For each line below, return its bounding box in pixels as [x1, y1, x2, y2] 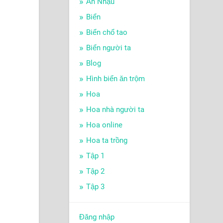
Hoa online [86, 120, 122, 130]
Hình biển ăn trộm [86, 74, 145, 84]
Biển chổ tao [86, 28, 127, 37]
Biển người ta [86, 43, 131, 53]
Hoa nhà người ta [86, 105, 144, 114]
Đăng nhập [79, 213, 114, 222]
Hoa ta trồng [86, 136, 127, 145]
